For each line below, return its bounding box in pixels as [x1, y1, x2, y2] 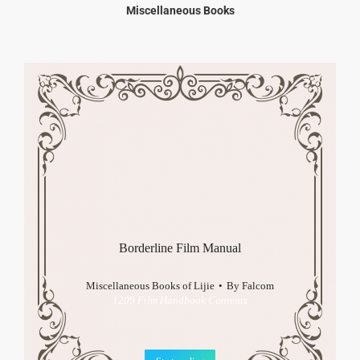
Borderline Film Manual [119, 241, 241, 256]
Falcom [242, 280, 274, 292]
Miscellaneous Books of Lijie [86, 280, 215, 292]
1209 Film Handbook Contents [112, 294, 247, 307]
